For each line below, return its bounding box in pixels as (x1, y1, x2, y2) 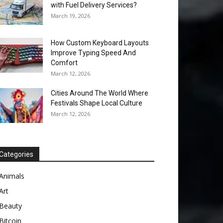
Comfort (51, 59, 78, 67)
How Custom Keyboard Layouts (51, 39, 149, 47)
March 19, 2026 (51, 12, 90, 19)
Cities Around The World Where (51, 89, 148, 97)
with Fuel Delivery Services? (51, 1, 137, 9)
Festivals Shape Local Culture (51, 99, 142, 107)
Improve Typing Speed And (51, 49, 136, 57)
